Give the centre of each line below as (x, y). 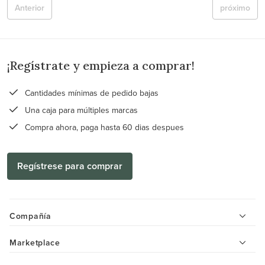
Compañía (30, 216)
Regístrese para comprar (70, 166)
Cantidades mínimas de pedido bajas (91, 93)
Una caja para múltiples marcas (80, 110)
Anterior (30, 8)
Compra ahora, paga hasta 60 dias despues (103, 127)
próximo (235, 8)
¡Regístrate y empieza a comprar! (101, 65)
